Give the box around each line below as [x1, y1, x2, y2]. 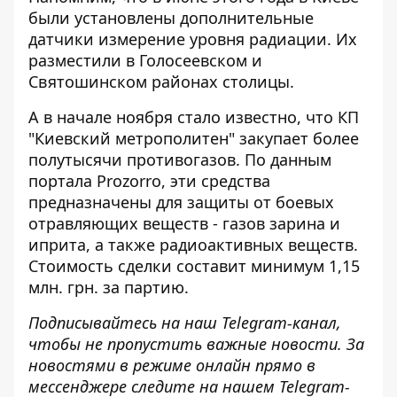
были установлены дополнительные [28, 6, 314, 28]
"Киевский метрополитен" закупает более [28, 127, 359, 149]
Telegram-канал [222, 311, 337, 333]
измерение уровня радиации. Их [94, 27, 357, 50]
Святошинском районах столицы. [28, 70, 294, 92]
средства [201, 169, 270, 191]
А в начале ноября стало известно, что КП [28, 105, 359, 128]
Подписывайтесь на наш [28, 311, 222, 333]
